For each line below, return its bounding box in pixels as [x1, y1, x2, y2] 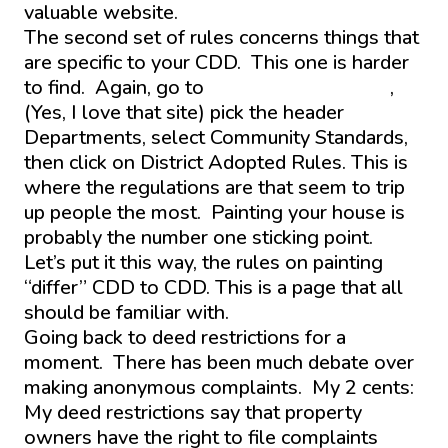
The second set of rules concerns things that [24, 23, 419, 51]
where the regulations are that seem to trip [24, 173, 405, 201]
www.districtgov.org [209, 73, 390, 101]
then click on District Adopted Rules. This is [24, 148, 408, 176]
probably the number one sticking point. [24, 223, 378, 251]
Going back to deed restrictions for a [24, 323, 346, 351]
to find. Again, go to [24, 73, 209, 101]
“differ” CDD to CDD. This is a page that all [24, 273, 403, 301]
